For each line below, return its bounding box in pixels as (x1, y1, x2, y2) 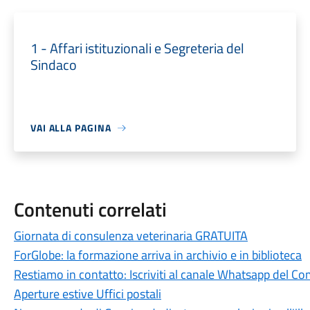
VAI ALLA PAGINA (30, 120, 111, 135)
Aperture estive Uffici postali (13, 284, 161, 303)
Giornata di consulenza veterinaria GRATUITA (13, 226, 248, 245)
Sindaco (30, 54, 77, 75)
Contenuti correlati (13, 194, 167, 224)
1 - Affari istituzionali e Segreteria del (30, 37, 244, 59)
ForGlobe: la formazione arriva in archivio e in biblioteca (13, 246, 302, 264)
